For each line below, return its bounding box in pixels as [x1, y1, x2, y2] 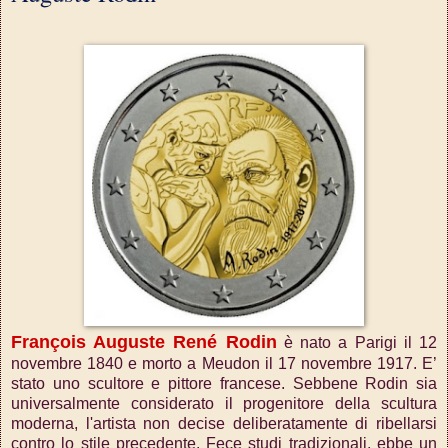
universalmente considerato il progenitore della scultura [11, 394, 437, 412]
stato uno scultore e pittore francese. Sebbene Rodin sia [11, 374, 437, 392]
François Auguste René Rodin [11, 331, 277, 352]
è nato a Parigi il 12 [276, 333, 438, 351]
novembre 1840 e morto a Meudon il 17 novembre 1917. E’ [11, 354, 437, 372]
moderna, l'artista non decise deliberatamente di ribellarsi [11, 414, 437, 432]
